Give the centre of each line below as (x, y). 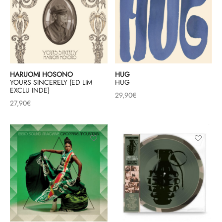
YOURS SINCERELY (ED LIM (51, 82)
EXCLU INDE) (30, 90)
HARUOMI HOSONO (41, 74)
